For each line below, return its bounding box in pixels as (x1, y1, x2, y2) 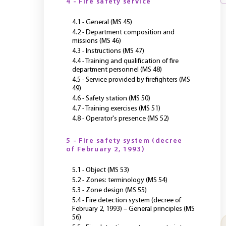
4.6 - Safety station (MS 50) (72, 95, 150, 102)
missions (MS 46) (72, 37, 121, 45)
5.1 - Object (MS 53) (72, 166, 129, 174)
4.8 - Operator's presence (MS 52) (72, 115, 169, 123)
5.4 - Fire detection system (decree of (72, 197, 181, 204)
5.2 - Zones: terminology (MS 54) (72, 177, 167, 184)
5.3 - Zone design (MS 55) (72, 187, 147, 194)
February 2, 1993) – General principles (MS (72, 205, 195, 213)
